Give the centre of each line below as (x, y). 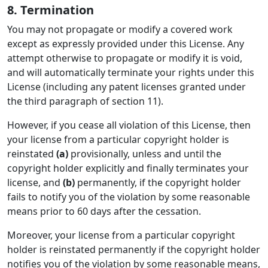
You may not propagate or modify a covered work (120, 29)
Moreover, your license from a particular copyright (121, 235)
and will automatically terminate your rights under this (131, 72)
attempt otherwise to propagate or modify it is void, (125, 58)
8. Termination (51, 10)
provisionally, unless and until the (145, 154)
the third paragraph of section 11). (85, 101)
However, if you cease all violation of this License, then (129, 125)
